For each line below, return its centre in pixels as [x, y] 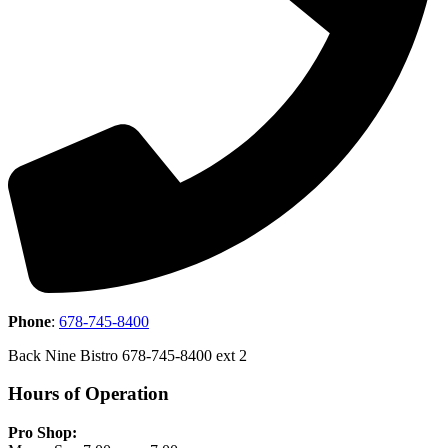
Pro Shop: [42, 433]
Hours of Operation [88, 394]
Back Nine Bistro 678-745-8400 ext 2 [127, 355]
